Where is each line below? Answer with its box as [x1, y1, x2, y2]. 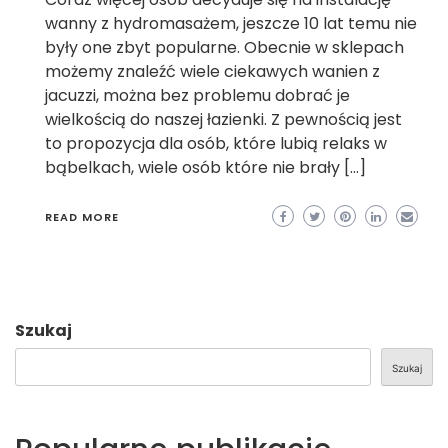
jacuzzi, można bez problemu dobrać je [45, 83, 350, 107]
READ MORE [45, 208, 119, 225]
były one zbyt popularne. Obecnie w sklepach [45, 35, 404, 59]
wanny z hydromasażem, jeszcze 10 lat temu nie [45, 11, 417, 35]
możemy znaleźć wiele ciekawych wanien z [45, 59, 380, 83]
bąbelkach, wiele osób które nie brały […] [45, 155, 366, 179]
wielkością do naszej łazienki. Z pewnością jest [45, 107, 402, 131]
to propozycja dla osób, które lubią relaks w [45, 131, 387, 155]
